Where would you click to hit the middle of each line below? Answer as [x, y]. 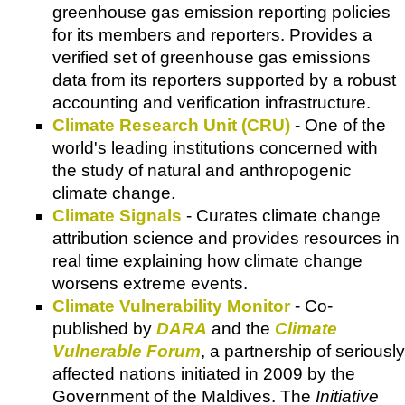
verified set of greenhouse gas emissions [212, 57]
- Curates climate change [281, 215]
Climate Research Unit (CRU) [171, 125]
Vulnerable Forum [127, 351]
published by [104, 328]
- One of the [338, 125]
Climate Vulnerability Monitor [171, 306]
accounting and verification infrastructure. [212, 102]
